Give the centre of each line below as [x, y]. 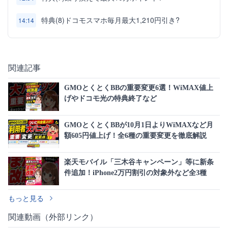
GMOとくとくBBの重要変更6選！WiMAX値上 [139, 88]
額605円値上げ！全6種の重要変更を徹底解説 [135, 136]
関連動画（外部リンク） [53, 217]
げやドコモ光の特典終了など [110, 98]
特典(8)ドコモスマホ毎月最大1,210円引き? [110, 20]
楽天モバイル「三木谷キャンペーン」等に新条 [139, 162]
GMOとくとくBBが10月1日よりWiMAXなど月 [139, 125]
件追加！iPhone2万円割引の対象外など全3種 [135, 173]
